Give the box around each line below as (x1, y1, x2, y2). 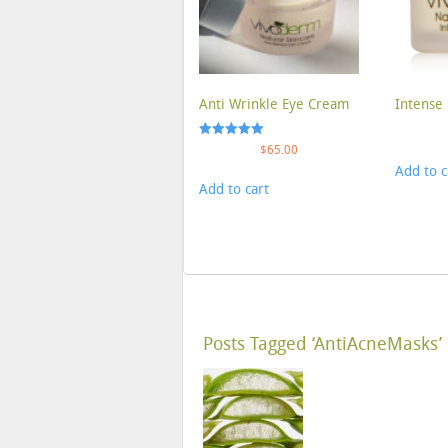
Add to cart (199, 181, 269, 199)
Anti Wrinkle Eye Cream (199, 96, 350, 114)
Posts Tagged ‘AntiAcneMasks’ (203, 332, 442, 355)
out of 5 (199, 164, 242, 177)
